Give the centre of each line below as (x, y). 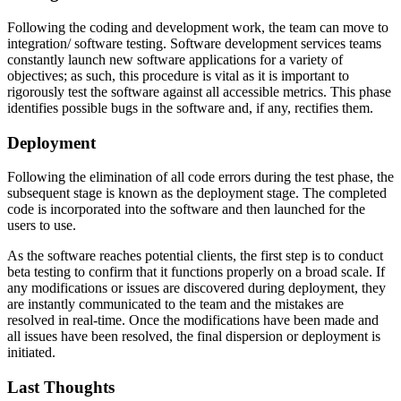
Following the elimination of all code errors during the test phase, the (200, 177)
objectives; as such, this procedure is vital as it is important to (178, 76)
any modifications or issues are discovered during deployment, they (196, 288)
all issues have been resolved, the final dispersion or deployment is (194, 337)
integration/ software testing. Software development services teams (194, 43)
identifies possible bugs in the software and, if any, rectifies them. (190, 108)
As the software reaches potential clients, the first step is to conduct (195, 256)
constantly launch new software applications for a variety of (175, 60)
